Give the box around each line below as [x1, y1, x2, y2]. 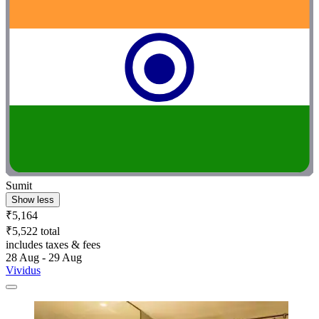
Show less [11, 194, 54, 206]
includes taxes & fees [6, 239, 100, 251]
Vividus [6, 264, 41, 277]
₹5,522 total [6, 225, 60, 238]
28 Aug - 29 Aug [6, 251, 82, 264]
